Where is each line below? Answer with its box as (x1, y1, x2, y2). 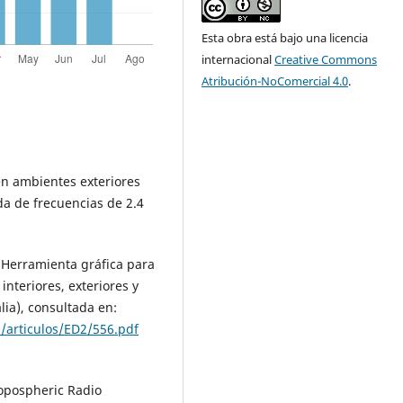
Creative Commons (274, 51, 378, 68)
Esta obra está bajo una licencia (201, 30, 369, 47)
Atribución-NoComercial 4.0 (201, 73, 349, 90)
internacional (201, 51, 275, 68)
